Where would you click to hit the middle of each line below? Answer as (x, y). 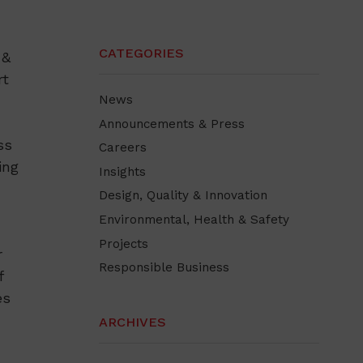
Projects (124, 243)
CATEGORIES (142, 53)
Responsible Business (164, 268)
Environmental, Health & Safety (194, 220)
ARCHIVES (133, 322)
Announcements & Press (172, 124)
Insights (123, 171)
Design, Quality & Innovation (184, 196)
